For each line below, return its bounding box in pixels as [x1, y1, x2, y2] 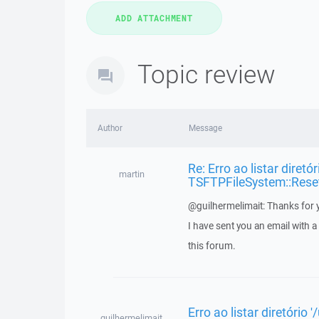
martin [118, 168, 145, 180]
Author [98, 122, 122, 133]
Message [188, 122, 222, 133]
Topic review [137, 57, 276, 90]
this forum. [187, 239, 236, 252]
